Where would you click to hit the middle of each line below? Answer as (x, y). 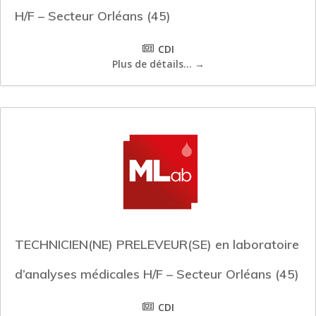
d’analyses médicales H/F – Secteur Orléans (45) (157, 274)
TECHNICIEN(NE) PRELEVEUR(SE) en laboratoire (157, 245)
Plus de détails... (153, 64)
